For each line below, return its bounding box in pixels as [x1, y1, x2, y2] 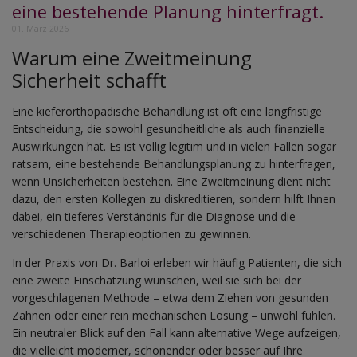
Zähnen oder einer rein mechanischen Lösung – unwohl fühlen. [12, 307, 335, 323]
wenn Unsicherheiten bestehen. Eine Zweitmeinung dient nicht [12, 173, 331, 189]
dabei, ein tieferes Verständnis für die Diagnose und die [12, 208, 296, 224]
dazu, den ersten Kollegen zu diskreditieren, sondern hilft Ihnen [12, 190, 335, 206]
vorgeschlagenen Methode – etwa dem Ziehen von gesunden [12, 289, 328, 305]
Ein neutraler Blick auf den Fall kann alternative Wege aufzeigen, [12, 324, 341, 340]
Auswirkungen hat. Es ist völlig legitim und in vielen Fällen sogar [12, 138, 336, 154]
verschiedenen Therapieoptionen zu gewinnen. [12, 226, 251, 241]
